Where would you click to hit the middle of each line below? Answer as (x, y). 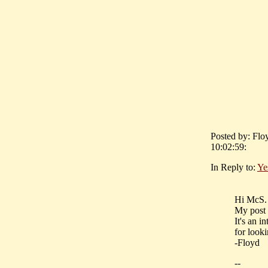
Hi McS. (251, 200)
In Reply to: (234, 167)
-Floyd (247, 243)
